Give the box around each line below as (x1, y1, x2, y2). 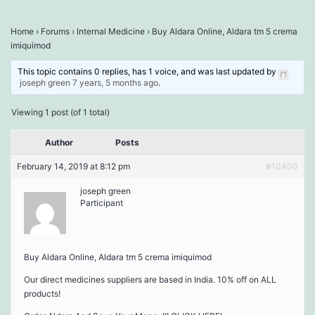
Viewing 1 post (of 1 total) (11, 106, 110, 117)
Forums (41, 25, 70, 37)
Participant (80, 197, 123, 208)
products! (24, 288, 60, 299)
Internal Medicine (77, 25, 145, 37)
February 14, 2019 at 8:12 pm (17, 160, 130, 172)
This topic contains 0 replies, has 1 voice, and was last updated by (18, 65, 279, 77)
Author (45, 136, 73, 148)
